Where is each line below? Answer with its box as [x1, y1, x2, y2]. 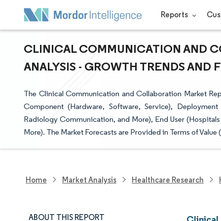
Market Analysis [62, 175, 116, 184]
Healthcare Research [132, 175, 204, 184]
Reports [160, 10, 189, 19]
